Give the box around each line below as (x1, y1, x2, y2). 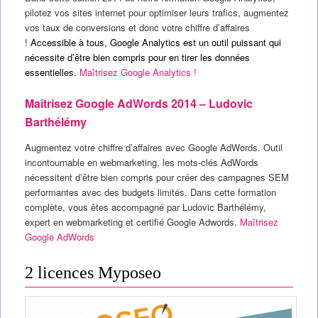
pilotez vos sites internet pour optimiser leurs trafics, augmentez (24, 6, 289, 20)
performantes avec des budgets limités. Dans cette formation (24, 185, 276, 199)
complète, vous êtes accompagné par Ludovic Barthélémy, (24, 200, 266, 214)
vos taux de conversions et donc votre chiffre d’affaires (24, 21, 250, 35)
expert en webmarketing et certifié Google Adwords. (24, 215, 240, 229)
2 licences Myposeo (24, 263, 161, 283)
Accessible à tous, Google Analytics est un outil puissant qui (30, 35, 281, 50)
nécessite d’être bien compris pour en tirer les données (24, 50, 250, 65)
